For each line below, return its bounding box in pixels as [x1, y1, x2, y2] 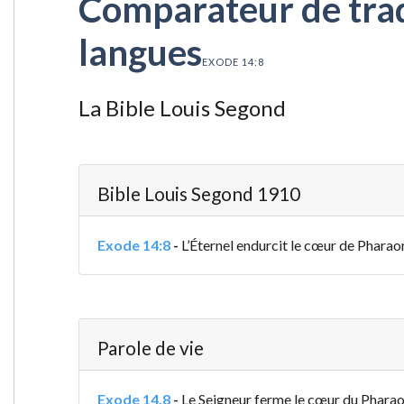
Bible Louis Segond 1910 [96, 182, 300, 206]
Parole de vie [96, 336, 204, 360]
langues [78, 31, 202, 75]
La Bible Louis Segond [78, 95, 286, 122]
